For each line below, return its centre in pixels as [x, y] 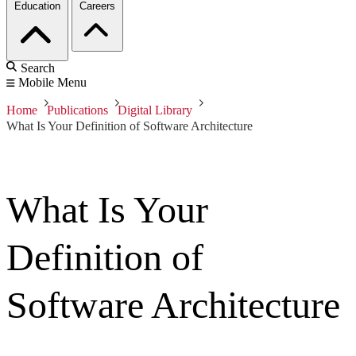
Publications [77, 110]
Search [38, 68]
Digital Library [155, 110]
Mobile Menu [52, 83]
